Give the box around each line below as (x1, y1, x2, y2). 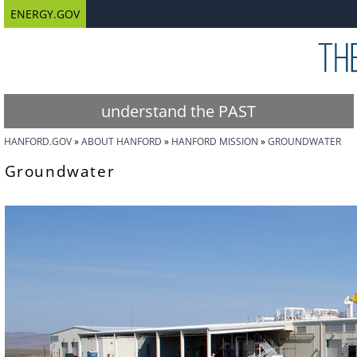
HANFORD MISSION (171, 135, 258, 148)
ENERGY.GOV (10, 6, 80, 22)
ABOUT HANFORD (80, 135, 162, 148)
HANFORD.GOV (3, 135, 72, 148)
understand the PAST (101, 100, 257, 122)
